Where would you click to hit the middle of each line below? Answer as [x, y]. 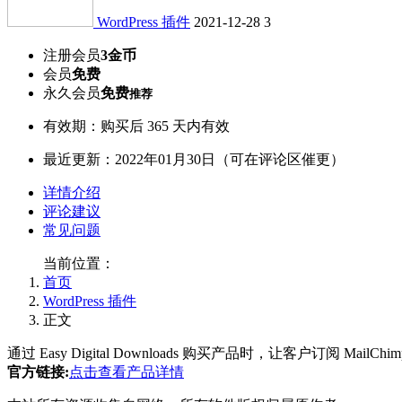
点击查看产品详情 [127, 371]
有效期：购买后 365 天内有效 [136, 126]
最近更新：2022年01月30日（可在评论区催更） [194, 159]
